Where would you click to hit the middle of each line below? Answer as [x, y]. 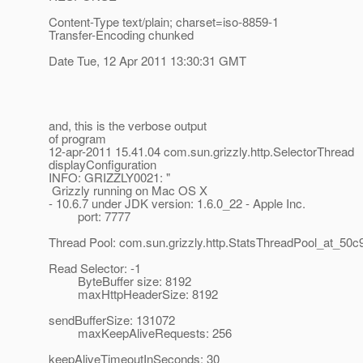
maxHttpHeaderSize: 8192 [133, 294]
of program [77, 139]
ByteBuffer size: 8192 [120, 281]
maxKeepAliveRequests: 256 [140, 333]
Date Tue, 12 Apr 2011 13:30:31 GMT [147, 61]
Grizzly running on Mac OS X [128, 190]
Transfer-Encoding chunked [121, 35]
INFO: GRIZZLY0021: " [109, 177]
